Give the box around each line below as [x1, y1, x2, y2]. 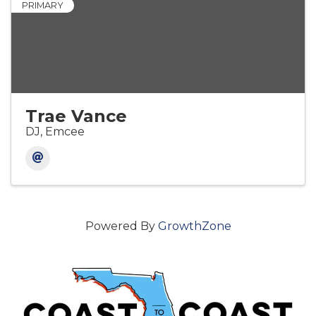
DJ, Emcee [25, 125, 85, 139]
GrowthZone [157, 219, 231, 233]
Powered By [85, 219, 158, 233]
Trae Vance [25, 106, 127, 127]
